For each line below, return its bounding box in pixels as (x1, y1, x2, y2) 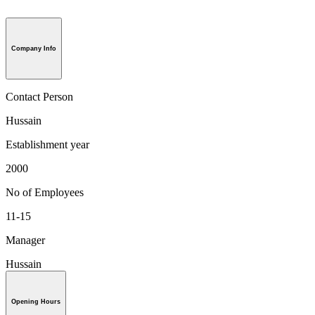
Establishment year (6, 138, 89, 150)
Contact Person (6, 90, 73, 103)
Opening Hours (11, 297, 60, 305)
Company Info (11, 44, 56, 52)
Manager (6, 233, 45, 246)
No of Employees (6, 186, 84, 198)
